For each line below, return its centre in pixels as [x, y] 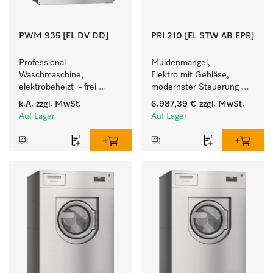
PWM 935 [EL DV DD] [64, 36]
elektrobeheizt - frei [58, 87]
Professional [42, 63]
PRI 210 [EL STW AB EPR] [203, 36]
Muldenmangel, [181, 63]
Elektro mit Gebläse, [190, 75]
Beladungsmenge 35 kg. [65, 112]
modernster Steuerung [195, 87]
